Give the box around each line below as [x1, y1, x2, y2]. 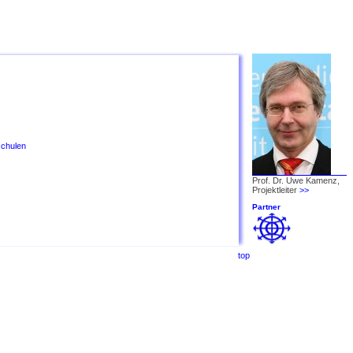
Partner [252, 203, 281, 211]
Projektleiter [252, 185, 299, 195]
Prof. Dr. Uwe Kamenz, [252, 176, 340, 185]
